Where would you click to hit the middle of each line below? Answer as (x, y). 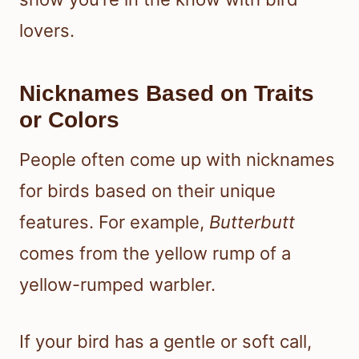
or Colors (69, 120)
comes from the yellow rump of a (155, 254)
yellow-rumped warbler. (117, 285)
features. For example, (114, 222)
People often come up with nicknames (177, 160)
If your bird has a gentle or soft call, (165, 342)
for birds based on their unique (147, 191)
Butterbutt (252, 222)
